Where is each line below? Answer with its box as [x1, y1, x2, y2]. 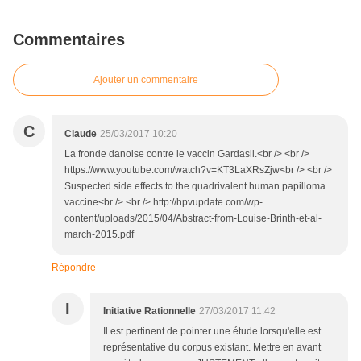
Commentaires [13, 31, 125, 49]
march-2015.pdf [64, 229, 134, 241]
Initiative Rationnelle [103, 305, 196, 317]
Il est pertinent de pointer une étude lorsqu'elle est [103, 326, 321, 338]
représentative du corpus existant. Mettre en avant [103, 342, 321, 354]
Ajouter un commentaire [93, 74, 198, 86]
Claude [64, 128, 97, 140]
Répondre [52, 262, 96, 274]
